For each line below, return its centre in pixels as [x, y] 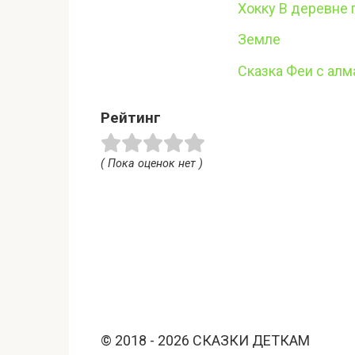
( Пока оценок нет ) [152, 163]
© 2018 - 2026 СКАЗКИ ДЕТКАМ [205, 340]
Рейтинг [131, 118]
